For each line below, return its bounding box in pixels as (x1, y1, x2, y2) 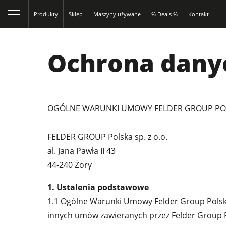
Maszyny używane (93, 10, 141, 18)
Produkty (34, 10, 58, 18)
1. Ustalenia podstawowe (47, 182, 149, 193)
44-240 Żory (47, 159, 92, 171)
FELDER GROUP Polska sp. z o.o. (47, 131, 168, 142)
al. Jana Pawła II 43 (47, 145, 116, 156)
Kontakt (188, 10, 209, 18)
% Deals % (151, 10, 178, 18)
